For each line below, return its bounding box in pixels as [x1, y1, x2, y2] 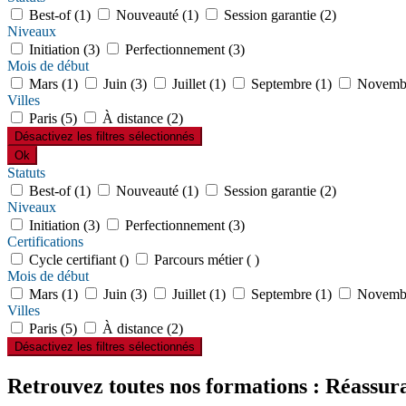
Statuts [7, 165, 45, 181]
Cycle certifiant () [25, 252, 132, 268]
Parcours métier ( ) [150, 252, 259, 268]
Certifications [7, 234, 83, 250]
